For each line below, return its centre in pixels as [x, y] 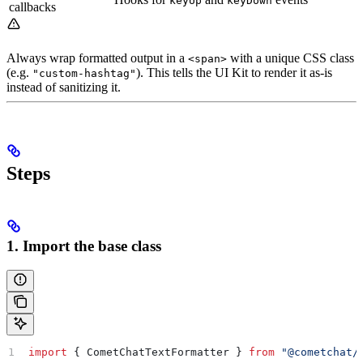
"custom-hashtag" [84, 73]
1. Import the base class [84, 246]
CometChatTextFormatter [158, 352]
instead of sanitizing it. [64, 87]
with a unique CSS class [290, 58]
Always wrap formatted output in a [97, 58]
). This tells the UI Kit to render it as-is [234, 72]
